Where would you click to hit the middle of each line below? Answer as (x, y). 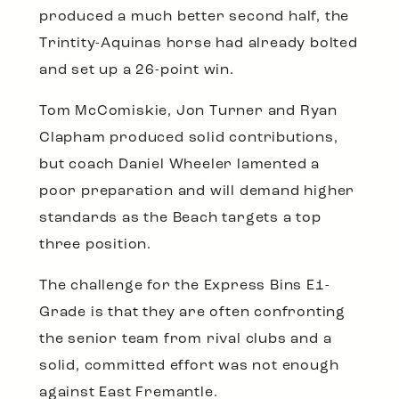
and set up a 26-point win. (137, 71)
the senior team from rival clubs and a (186, 340)
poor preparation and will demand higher (197, 192)
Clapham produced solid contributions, (189, 138)
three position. (96, 245)
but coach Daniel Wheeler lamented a (179, 165)
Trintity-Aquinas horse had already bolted (199, 44)
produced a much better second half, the (195, 17)
